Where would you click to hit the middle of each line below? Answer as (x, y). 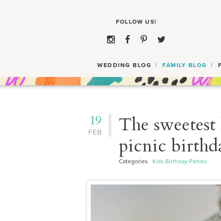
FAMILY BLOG (185, 65)
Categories (135, 161)
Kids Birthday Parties (180, 161)
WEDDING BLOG (125, 65)
